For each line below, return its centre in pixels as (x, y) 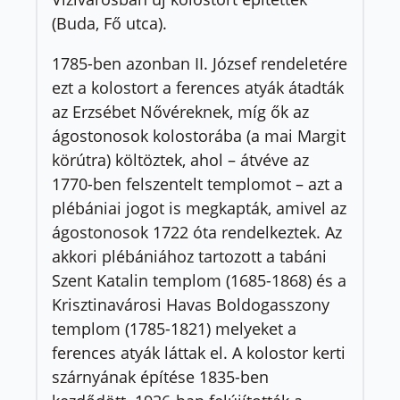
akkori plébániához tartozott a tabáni (189, 256)
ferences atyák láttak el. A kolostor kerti (199, 353)
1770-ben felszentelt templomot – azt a (197, 184)
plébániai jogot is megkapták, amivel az (199, 208)
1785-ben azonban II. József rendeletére (200, 63)
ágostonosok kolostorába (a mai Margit (199, 136)
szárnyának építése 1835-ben (160, 377)
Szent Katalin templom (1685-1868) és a (199, 280)
